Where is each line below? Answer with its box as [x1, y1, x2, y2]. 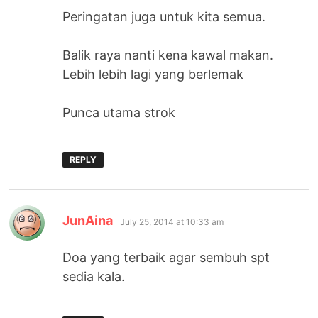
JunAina [62, 213, 114, 229]
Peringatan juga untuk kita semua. [62, 9, 266, 25]
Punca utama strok [62, 105, 176, 121]
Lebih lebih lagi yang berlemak [62, 67, 244, 82]
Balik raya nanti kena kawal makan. [62, 48, 274, 63]
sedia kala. [62, 269, 126, 285]
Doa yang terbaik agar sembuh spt [62, 250, 270, 265]
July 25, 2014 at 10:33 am [120, 216, 224, 228]
